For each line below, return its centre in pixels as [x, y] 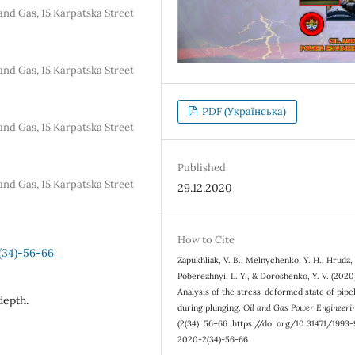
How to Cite [206, 240]
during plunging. [211, 308]
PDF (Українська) [243, 112]
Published [202, 168]
